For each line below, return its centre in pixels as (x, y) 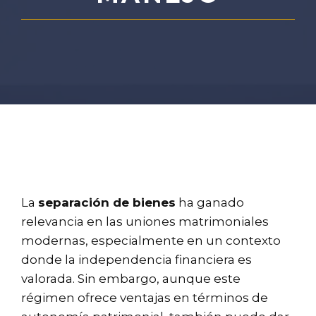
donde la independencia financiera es (136, 259)
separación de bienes (107, 202)
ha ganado (210, 202)
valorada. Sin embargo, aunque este (131, 278)
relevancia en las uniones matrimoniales (145, 221)
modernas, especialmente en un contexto (151, 240)
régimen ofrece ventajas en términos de (145, 297)
